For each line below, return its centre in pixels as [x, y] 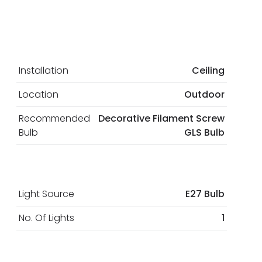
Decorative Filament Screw [161, 119]
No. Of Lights [46, 218]
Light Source [46, 194]
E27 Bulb [205, 194]
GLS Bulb [204, 133]
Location [39, 95]
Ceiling [208, 71]
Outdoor [204, 95]
